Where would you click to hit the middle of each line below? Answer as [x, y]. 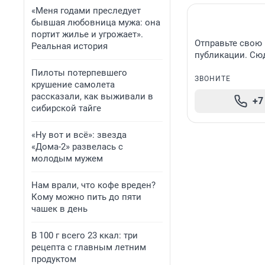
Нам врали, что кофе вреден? [93, 185]
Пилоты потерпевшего [79, 73]
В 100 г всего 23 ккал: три [85, 235]
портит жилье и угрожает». [87, 34]
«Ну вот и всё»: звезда [79, 135]
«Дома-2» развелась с [77, 147]
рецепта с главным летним [89, 247]
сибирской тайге [66, 108]
